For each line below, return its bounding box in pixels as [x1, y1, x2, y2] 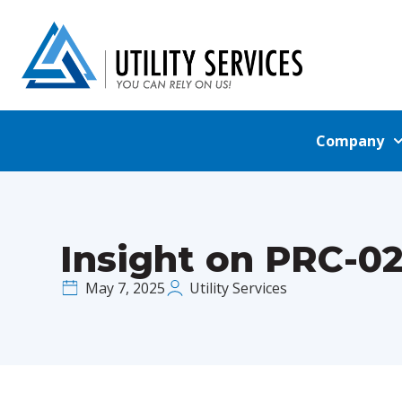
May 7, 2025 [84, 278, 165, 298]
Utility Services [189, 278, 288, 298]
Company [316, 131, 385, 151]
